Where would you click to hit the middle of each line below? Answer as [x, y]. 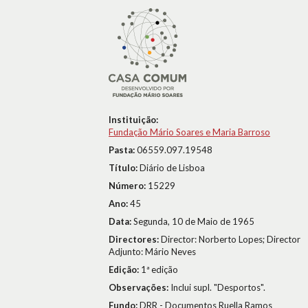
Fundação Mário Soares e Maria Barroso [189, 132]
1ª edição [159, 269]
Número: [128, 186]
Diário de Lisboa [172, 168]
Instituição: [133, 120]
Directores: [135, 239]
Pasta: [123, 150]
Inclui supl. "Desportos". [218, 287]
